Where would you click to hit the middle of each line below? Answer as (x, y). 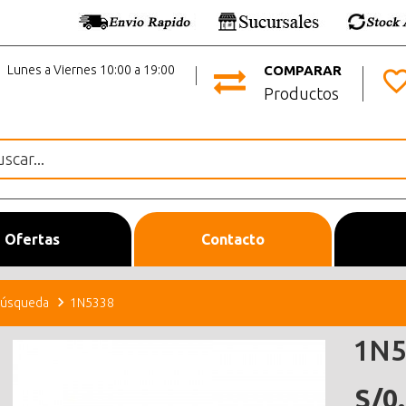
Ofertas (32, 239)
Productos (301, 93)
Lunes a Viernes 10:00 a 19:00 (91, 70)
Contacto (232, 239)
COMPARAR (303, 71)
